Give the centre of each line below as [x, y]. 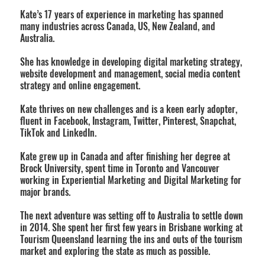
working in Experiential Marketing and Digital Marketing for [131, 180]
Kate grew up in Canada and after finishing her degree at [125, 156]
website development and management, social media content [130, 73]
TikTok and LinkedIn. [59, 132]
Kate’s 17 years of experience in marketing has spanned [122, 14]
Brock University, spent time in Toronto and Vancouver [120, 168]
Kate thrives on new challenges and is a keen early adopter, [129, 109]
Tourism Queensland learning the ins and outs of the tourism [131, 239]
